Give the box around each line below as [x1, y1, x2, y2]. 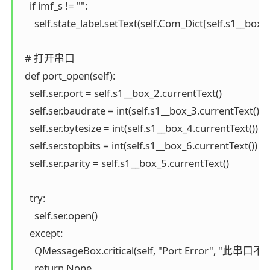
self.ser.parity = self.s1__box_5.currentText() [19, 155, 229, 170]
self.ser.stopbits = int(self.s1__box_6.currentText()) [19, 138, 257, 152]
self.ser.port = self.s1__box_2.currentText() [19, 86, 222, 100]
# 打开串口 [19, 51, 75, 65]
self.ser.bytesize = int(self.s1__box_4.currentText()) [19, 121, 258, 135]
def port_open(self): [19, 68, 115, 83]
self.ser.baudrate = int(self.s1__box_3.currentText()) [19, 103, 262, 118]
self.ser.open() [19, 208, 98, 222]
